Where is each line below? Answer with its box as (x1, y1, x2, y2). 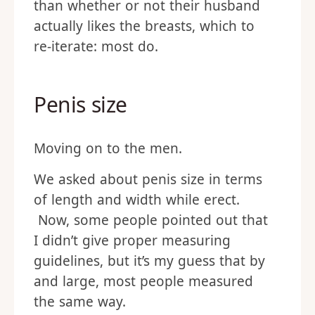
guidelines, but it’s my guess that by (34, 252, 265, 270)
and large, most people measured (34, 272, 253, 290)
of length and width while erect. (34, 191, 240, 209)
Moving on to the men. (34, 139, 182, 157)
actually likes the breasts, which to (34, 17, 255, 35)
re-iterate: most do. (34, 37, 158, 56)
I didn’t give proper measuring (34, 231, 231, 250)
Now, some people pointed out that (34, 211, 268, 229)
